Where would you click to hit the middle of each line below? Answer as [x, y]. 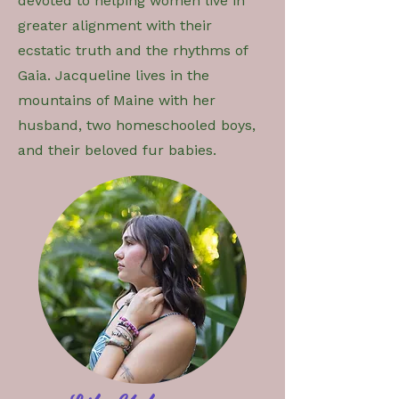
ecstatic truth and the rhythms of [133, 50]
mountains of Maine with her [117, 100]
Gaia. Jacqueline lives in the [114, 75]
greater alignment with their [115, 25]
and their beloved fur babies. [117, 150]
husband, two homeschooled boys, [137, 125]
